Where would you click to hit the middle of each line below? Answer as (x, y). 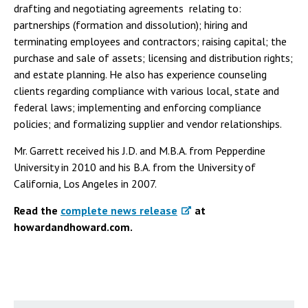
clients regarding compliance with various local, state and (146, 91)
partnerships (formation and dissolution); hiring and (131, 25)
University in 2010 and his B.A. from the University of (135, 167)
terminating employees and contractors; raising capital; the (150, 42)
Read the (37, 211)
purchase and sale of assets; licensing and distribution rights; (153, 58)
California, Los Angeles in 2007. (85, 184)
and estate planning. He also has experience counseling (140, 75)
